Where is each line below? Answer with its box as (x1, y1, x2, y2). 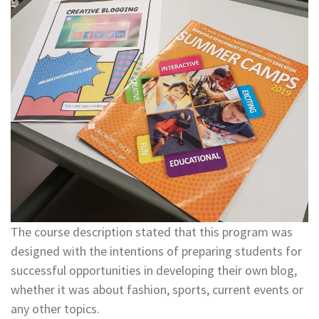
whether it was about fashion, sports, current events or (11, 281, 303, 298)
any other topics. (11, 300, 100, 318)
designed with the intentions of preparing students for (11, 243, 302, 260)
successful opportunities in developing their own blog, (11, 262, 297, 279)
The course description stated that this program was (11, 224, 293, 241)
